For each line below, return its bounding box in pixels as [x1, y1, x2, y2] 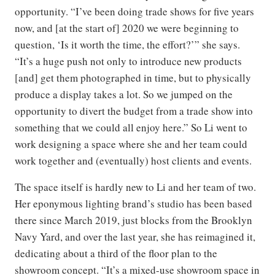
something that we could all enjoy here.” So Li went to [15, 120, 247, 134]
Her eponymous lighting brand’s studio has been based [15, 196, 252, 211]
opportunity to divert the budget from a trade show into [15, 103, 253, 118]
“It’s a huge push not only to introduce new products [15, 53, 242, 68]
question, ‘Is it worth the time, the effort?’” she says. [15, 37, 240, 52]
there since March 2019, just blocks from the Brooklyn [15, 212, 252, 227]
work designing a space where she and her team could [15, 136, 247, 151]
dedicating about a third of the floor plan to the [15, 246, 217, 260]
